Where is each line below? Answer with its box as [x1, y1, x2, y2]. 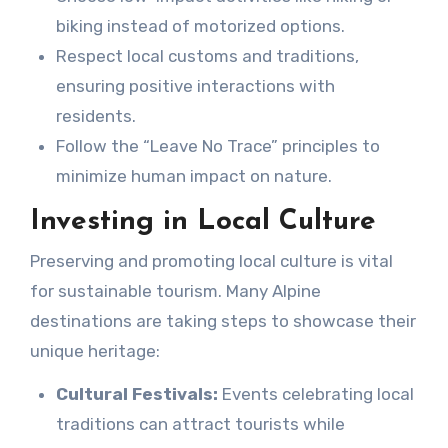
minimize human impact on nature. [55, 165, 332, 186]
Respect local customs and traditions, [55, 45, 359, 66]
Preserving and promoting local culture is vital [29, 251, 393, 272]
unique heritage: [29, 341, 160, 362]
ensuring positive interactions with [55, 75, 335, 96]
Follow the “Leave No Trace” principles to [55, 135, 380, 156]
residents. [55, 105, 136, 126]
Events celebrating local [217, 384, 414, 405]
